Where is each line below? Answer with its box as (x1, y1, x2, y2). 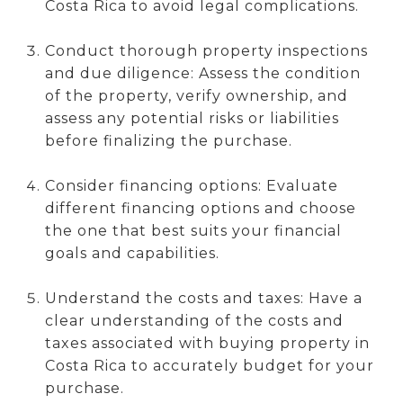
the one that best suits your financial (44, 221, 342, 239)
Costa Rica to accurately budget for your (44, 356, 374, 374)
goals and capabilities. (44, 244, 219, 262)
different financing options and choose (44, 199, 356, 217)
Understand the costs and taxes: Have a (44, 289, 363, 307)
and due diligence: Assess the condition (44, 64, 361, 82)
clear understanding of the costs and (44, 311, 344, 329)
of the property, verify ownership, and (44, 86, 348, 104)
